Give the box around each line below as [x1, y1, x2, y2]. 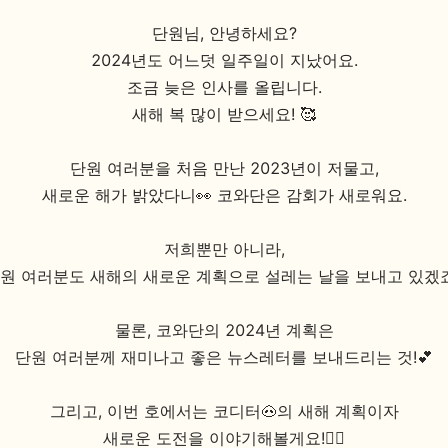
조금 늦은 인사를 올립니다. [126, 77, 322, 97]
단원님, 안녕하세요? [151, 23, 297, 43]
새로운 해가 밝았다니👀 [41, 185, 217, 205]
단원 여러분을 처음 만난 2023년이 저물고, [69, 158, 379, 178]
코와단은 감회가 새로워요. [216, 185, 407, 205]
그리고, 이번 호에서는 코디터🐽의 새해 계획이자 [49, 401, 399, 421]
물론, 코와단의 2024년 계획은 [114, 320, 334, 340]
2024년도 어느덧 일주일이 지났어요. [90, 50, 358, 70]
